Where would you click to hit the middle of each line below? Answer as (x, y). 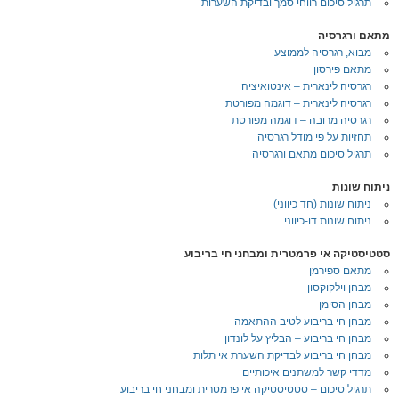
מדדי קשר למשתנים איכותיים (307, 372)
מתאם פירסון (342, 69)
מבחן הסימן (345, 305)
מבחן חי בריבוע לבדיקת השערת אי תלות (282, 355)
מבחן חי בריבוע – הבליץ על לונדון (298, 338)
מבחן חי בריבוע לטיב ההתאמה (303, 322)
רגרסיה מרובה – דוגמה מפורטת (301, 120)
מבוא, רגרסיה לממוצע (323, 53)
